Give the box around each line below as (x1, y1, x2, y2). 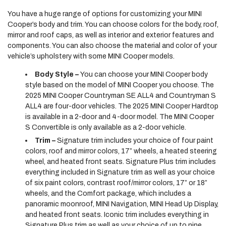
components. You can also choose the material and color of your (8, 42, 217, 49)
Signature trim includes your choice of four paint (55, 137, 213, 144)
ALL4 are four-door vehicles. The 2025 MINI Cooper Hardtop (25, 102, 218, 110)
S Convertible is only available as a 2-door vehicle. (25, 124, 186, 131)
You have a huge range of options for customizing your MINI (8, 10, 202, 18)
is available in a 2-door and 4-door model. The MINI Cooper (25, 113, 214, 121)
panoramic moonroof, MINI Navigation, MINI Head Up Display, (25, 200, 218, 208)
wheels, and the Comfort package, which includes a (25, 190, 191, 197)
